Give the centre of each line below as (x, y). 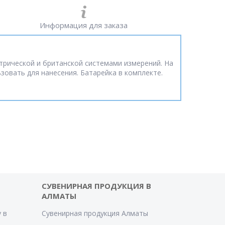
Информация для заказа (83, 25)
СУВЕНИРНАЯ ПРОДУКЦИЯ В (96, 186)
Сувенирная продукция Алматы (95, 213)
